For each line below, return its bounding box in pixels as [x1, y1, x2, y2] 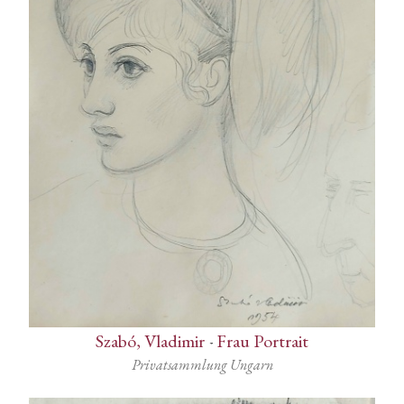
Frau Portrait [216, 329, 308, 353]
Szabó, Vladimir [96, 329, 205, 353]
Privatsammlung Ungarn [131, 355, 273, 375]
